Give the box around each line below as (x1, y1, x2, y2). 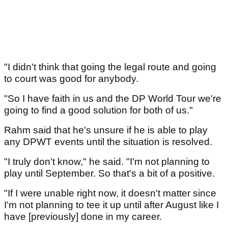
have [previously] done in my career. (4, 211, 162, 222)
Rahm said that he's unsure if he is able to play (4, 125, 208, 136)
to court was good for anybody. (4, 73, 141, 84)
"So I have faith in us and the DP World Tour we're (4, 93, 221, 104)
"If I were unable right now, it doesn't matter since (4, 188, 216, 199)
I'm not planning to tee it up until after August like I (4, 199, 219, 211)
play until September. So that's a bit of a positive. (4, 168, 217, 179)
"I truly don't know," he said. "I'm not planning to (4, 156, 210, 167)
